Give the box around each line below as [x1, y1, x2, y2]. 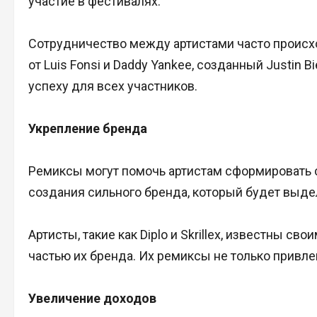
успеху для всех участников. [28, 78, 197, 93]
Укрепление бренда [28, 120, 147, 136]
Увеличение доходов [28, 290, 156, 306]
